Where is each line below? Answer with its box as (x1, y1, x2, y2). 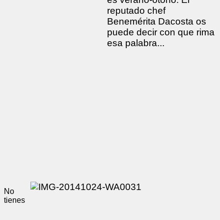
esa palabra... (107, 37, 165, 48)
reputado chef (107, 5, 165, 16)
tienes (4, 195, 25, 204)
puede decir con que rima (107, 27, 215, 37)
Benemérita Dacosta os (107, 16, 206, 27)
